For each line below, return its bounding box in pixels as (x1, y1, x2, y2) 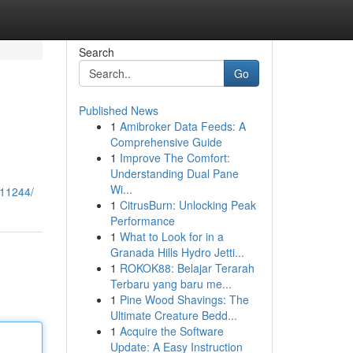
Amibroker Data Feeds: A (119, 118, 246, 134)
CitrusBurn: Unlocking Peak (119, 197, 256, 213)
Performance (110, 213, 175, 229)
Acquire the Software (119, 323, 224, 339)
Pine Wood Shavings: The (119, 292, 249, 307)
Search (78, 44, 114, 60)
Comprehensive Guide (110, 134, 222, 150)
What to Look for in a (119, 229, 224, 244)
